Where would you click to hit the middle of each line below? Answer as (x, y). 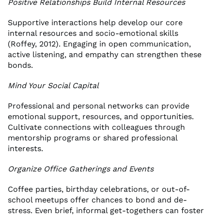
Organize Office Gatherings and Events (81, 169)
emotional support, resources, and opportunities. (101, 116)
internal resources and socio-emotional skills (93, 33)
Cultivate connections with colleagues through (96, 127)
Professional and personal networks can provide (99, 106)
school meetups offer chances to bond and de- (97, 200)
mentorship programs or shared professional (93, 138)
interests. (25, 148)
